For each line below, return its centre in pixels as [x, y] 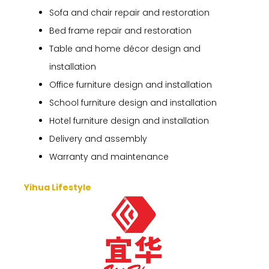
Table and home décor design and [125, 49]
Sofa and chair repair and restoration [129, 13]
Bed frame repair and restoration [120, 31]
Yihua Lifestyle [58, 188]
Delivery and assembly [98, 139]
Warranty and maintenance [109, 157]
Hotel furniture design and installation [129, 121]
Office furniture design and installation [131, 85]
